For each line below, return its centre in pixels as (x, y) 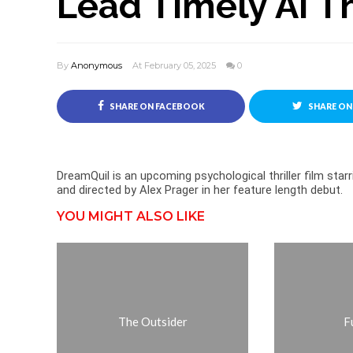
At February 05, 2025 (175, 65)
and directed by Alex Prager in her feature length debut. (200, 190)
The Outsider (152, 321)
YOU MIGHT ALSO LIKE (131, 216)
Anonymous (97, 65)
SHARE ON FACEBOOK (156, 106)
